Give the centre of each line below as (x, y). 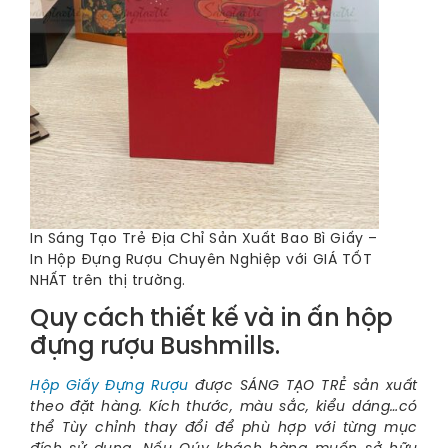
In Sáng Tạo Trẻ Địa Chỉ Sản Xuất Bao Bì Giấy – (204, 239)
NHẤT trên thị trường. (108, 281)
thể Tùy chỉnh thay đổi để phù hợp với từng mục (224, 428)
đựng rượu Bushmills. (155, 347)
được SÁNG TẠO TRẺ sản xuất (303, 386)
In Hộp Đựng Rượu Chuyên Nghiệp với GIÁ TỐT (201, 260)
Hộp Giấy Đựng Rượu (110, 386)
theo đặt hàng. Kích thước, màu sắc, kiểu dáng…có (224, 407)
